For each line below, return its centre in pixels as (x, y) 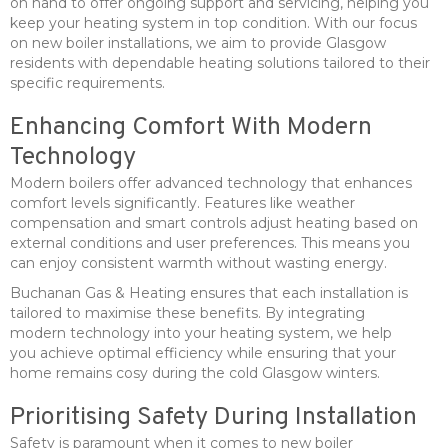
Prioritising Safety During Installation (213, 417)
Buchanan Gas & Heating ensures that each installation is (209, 292)
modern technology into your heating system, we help (201, 332)
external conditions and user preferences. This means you (210, 242)
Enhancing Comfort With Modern (191, 127)
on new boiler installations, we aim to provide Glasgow (198, 42)
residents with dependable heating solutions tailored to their (220, 62)
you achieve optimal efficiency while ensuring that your (203, 352)
